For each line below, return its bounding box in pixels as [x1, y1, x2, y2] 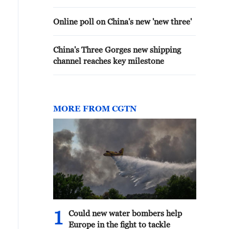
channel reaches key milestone [53, 56, 164, 65]
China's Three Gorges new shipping [53, 45, 181, 54]
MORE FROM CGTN [53, 104, 136, 113]
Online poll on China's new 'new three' [53, 17, 192, 26]
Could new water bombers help [68, 209, 182, 218]
